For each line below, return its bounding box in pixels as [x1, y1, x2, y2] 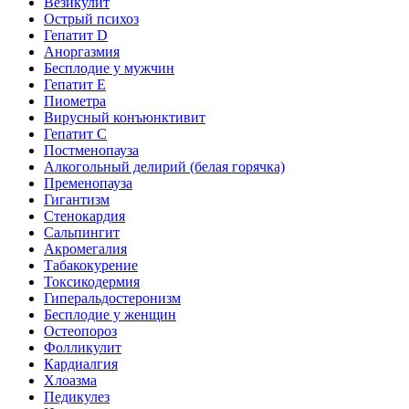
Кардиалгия [44, 356, 118, 372]
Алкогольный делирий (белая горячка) [44, 159, 285, 174]
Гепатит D [44, 27, 108, 43]
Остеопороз [44, 323, 117, 339]
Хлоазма [44, 372, 97, 388]
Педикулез [44, 389, 110, 404]
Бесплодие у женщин [44, 307, 176, 322]
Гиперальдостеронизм [44, 290, 181, 306]
